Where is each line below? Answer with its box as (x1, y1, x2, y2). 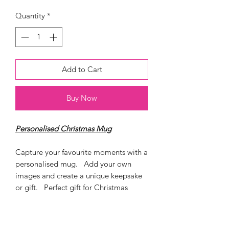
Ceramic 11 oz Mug (26, 205, 91, 216)
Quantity (15, 11, 45, 20)
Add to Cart (61, 64, 102, 74)
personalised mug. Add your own (15, 158, 131, 169)
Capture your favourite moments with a (15, 147, 148, 157)
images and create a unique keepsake (15, 170, 142, 180)
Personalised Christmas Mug (15, 123, 111, 133)
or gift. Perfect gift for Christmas (15, 182, 128, 192)
